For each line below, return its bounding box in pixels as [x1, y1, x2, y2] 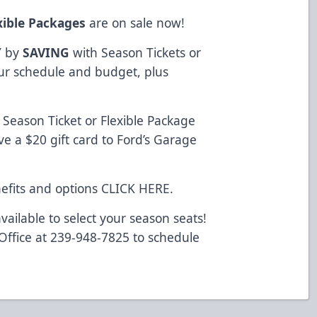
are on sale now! [86, 13, 185, 31]
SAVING [23, 43, 70, 61]
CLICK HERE [101, 179, 171, 197]
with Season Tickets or [69, 43, 202, 61]
